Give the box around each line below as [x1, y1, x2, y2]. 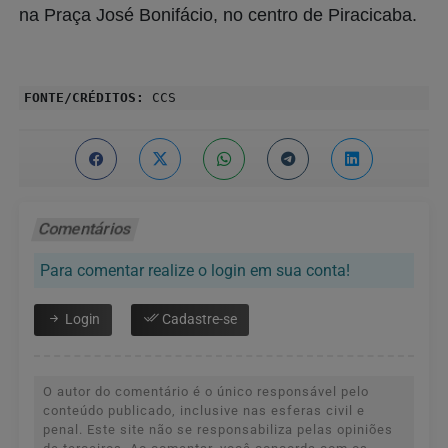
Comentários [36, 218, 134, 238]
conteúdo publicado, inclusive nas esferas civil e [43, 402, 365, 418]
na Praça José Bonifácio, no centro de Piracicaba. [19, 4, 417, 25]
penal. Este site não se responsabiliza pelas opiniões [43, 421, 393, 437]
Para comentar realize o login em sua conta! [40, 260, 350, 280]
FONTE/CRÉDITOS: [24, 89, 144, 105]
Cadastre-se [159, 310, 237, 328]
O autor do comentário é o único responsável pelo [43, 383, 369, 399]
